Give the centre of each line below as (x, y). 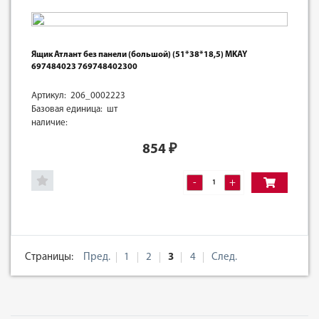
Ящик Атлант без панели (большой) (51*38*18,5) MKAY (139, 54)
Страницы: (49, 257)
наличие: (49, 122)
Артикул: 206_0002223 (78, 95)
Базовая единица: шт (74, 109)
